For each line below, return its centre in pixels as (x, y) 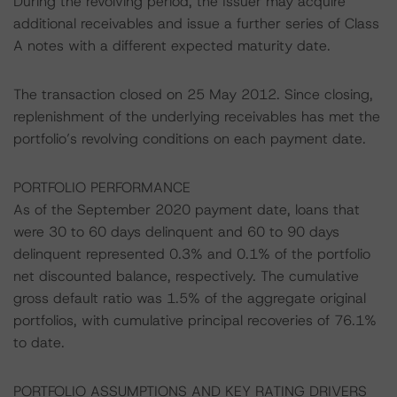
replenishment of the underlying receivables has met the (197, 117)
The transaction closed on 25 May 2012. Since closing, (193, 94)
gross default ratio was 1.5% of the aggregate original (190, 298)
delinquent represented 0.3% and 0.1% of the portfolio (192, 254)
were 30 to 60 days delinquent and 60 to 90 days (176, 232)
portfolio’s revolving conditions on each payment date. (190, 139)
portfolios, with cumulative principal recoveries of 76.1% (195, 320)
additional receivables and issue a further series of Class (196, 23)
